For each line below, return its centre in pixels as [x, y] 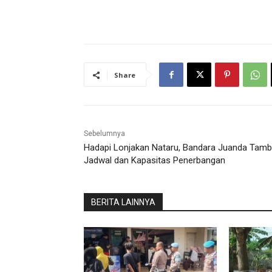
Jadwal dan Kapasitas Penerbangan [155, 161]
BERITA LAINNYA [123, 202]
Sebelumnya [104, 134]
